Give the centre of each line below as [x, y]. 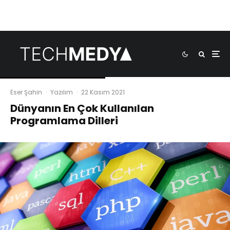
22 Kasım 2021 [103, 92]
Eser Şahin [26, 92]
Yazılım [62, 92]
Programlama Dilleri [64, 121]
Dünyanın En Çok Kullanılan [82, 108]
